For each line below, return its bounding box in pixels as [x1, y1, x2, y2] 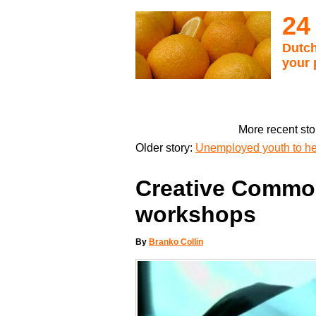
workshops [135, 202, 256, 228]
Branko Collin [149, 237, 203, 248]
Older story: [135, 141, 195, 154]
